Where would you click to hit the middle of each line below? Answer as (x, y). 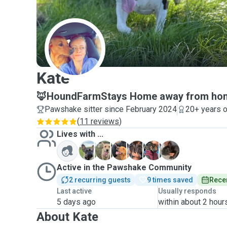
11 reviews (99, 121)
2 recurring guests (100, 180)
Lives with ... (80, 134)
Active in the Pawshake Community (124, 167)
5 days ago (76, 202)
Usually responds (187, 191)
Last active (74, 191)
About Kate (67, 217)
